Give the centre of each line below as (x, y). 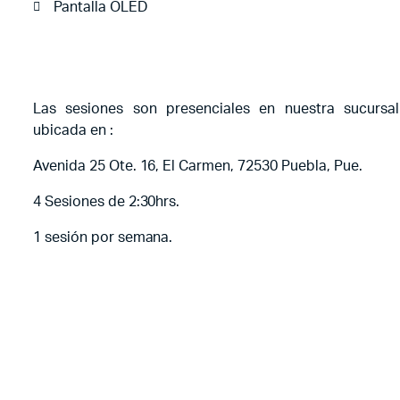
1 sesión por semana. (103, 237)
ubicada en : (73, 130)
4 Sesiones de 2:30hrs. (107, 201)
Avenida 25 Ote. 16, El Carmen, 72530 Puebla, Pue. (198, 166)
